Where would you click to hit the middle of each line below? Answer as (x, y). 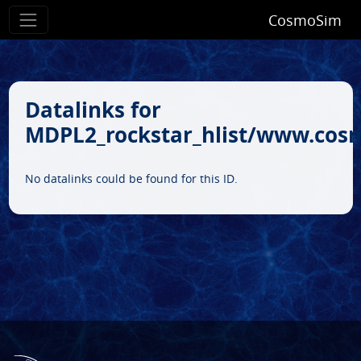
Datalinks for (93, 110)
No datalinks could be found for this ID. (131, 179)
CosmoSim (305, 20)
